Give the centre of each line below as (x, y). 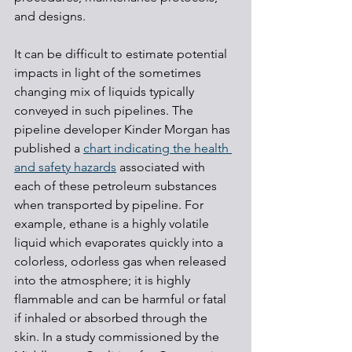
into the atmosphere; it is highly (104, 280)
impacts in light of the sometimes (109, 72)
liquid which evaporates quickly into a (120, 242)
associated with (162, 167)
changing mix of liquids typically (106, 91)
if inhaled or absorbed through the (112, 317)
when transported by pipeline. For (110, 204)
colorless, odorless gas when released (122, 261)
